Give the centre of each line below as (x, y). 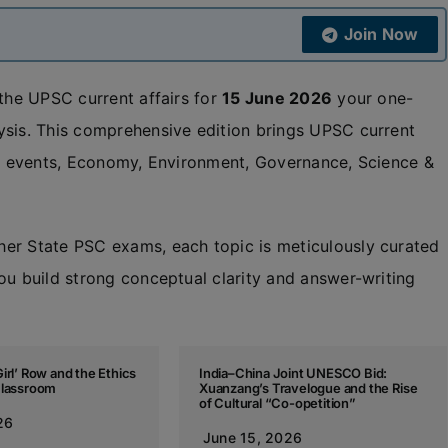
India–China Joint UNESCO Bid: (293, 373)
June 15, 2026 (252, 437)
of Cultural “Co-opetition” (277, 403)
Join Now (381, 34)
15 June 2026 (277, 98)
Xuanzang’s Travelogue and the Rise (308, 388)
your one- (373, 98)
